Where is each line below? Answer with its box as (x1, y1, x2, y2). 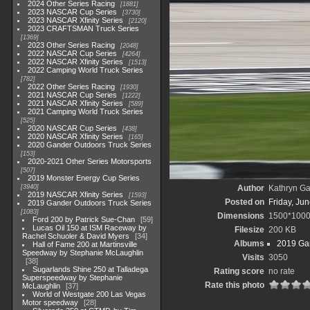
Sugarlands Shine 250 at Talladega (33, 265, 149, 273)
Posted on (225, 197, 264, 207)
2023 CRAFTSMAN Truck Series (28, 24, 140, 33)
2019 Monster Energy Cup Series (28, 174, 140, 182)
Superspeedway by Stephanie (22, 273, 122, 282)
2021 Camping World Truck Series (28, 107, 144, 116)
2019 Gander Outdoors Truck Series (28, 199, 152, 207)
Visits (242, 253, 264, 262)
